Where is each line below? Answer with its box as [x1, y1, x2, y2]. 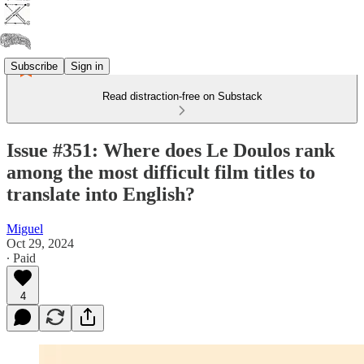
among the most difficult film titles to [6, 161, 315, 183]
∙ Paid [6, 250, 36, 265]
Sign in [71, 59, 103, 72]
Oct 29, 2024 [6, 236, 74, 250]
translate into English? [6, 183, 195, 205]
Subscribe [11, 59, 58, 72]
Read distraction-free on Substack [102, 90, 262, 102]
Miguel [6, 221, 43, 236]
